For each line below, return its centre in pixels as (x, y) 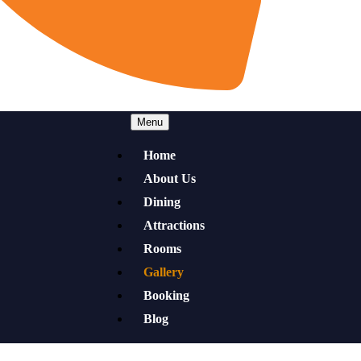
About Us (170, 179)
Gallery (164, 272)
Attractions (174, 226)
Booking (166, 296)
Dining (162, 202)
